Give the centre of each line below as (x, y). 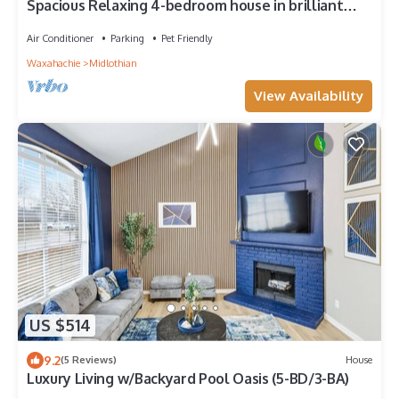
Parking (127, 38)
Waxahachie (53, 63)
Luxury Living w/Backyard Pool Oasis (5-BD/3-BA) (188, 378)
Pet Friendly (187, 38)
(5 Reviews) (89, 360)
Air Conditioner (60, 38)
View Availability (309, 95)
